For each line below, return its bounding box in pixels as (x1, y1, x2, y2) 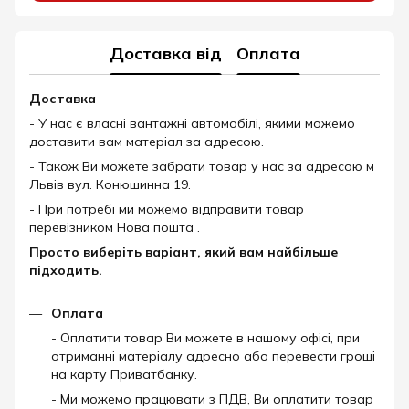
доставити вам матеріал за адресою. (29, 133, 264, 150)
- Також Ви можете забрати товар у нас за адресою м (29, 158, 374, 174)
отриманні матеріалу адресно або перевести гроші (51, 348, 375, 364)
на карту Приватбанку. (51, 366, 197, 383)
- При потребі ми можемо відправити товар (29, 201, 304, 217)
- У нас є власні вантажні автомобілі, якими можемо (29, 115, 355, 131)
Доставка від (109, 42, 222, 64)
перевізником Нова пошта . (29, 219, 200, 236)
